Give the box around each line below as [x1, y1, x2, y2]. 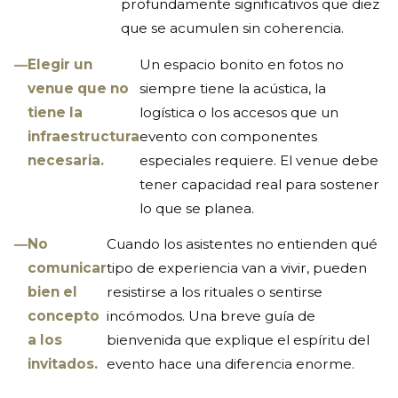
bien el [28, 283, 77, 301]
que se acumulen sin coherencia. [121, 20, 344, 37]
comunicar [28, 259, 107, 277]
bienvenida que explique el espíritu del [107, 331, 370, 349]
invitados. [28, 355, 98, 373]
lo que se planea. [139, 199, 254, 217]
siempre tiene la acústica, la [139, 79, 326, 97]
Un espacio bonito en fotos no [139, 55, 344, 73]
